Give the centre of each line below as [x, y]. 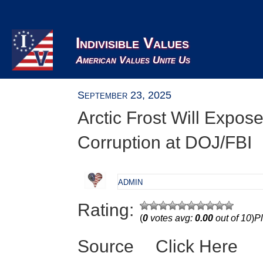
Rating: [106, 210]
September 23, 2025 [124, 95]
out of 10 [232, 218]
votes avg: [171, 218]
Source [106, 246]
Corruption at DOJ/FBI [165, 142]
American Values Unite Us [133, 60]
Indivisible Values [132, 43]
